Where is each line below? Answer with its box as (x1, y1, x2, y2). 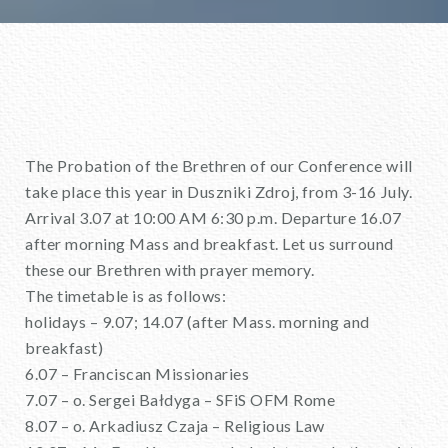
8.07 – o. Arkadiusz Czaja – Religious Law (25, 416, 325, 435)
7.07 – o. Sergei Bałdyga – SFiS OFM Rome (25, 390, 336, 409)
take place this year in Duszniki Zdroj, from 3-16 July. (25, 182, 413, 201)
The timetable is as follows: (25, 286, 227, 305)
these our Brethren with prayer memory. (25, 260, 315, 279)
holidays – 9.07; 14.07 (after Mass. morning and (25, 312, 370, 331)
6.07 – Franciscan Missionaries (25, 364, 250, 383)
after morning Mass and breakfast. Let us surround (25, 234, 394, 253)
